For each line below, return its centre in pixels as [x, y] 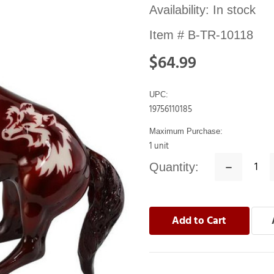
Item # [168, 35]
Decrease [244, 165]
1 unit [159, 146]
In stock [234, 9]
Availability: [181, 9]
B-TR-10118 [220, 35]
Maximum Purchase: [186, 131]
